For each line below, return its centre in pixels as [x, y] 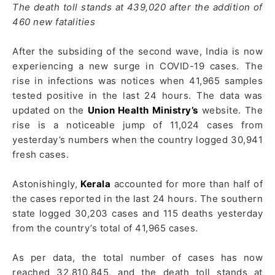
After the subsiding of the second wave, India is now [137, 52]
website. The [230, 110]
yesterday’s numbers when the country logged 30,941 [137, 140]
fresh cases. [41, 155]
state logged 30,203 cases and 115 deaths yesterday [137, 214]
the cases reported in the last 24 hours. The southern [137, 199]
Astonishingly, [47, 184]
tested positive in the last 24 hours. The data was [137, 96]
